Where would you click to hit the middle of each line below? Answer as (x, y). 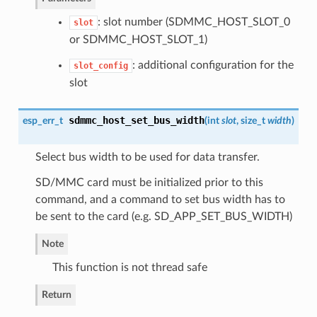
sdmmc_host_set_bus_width (136, 121)
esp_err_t (42, 121)
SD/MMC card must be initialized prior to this (149, 183)
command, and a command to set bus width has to (160, 200)
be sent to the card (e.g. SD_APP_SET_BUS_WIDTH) (163, 217)
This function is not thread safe (129, 268)
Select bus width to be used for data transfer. (147, 157)
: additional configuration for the (213, 65)
